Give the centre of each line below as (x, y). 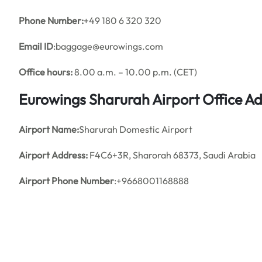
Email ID (36, 46)
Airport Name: (49, 129)
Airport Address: (53, 155)
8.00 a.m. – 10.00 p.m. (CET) (135, 72)
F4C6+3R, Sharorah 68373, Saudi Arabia (172, 155)
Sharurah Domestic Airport (136, 129)
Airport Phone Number (66, 181)
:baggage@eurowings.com (108, 46)
